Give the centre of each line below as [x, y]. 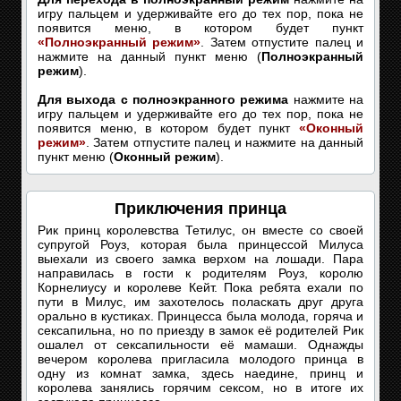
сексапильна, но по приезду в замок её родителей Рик [200, 330]
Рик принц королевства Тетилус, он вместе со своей [200, 230]
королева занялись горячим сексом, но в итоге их [200, 388]
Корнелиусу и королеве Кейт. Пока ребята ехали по [200, 287]
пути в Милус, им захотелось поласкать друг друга [200, 302]
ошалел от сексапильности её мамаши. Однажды [200, 345]
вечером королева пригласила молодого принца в [200, 359]
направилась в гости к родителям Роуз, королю [200, 273]
